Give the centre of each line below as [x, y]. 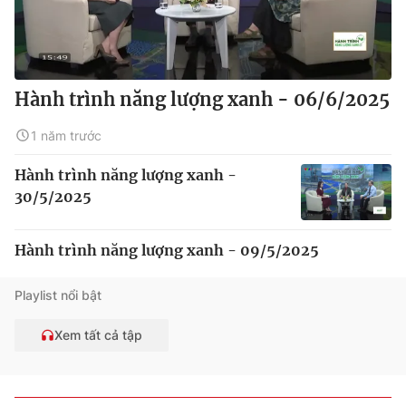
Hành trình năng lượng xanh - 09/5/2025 [167, 250]
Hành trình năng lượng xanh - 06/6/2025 [202, 99]
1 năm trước [66, 135]
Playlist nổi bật [58, 295]
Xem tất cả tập [98, 335]
